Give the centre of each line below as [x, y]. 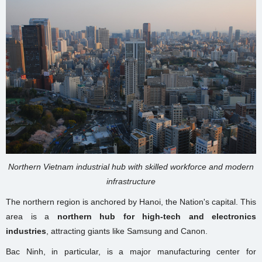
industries [26, 231]
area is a [32, 216]
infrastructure [131, 181]
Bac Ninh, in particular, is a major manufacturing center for [131, 251]
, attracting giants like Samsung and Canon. [127, 231]
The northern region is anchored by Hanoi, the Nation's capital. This [131, 201]
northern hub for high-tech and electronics [156, 216]
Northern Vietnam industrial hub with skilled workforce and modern [131, 166]
